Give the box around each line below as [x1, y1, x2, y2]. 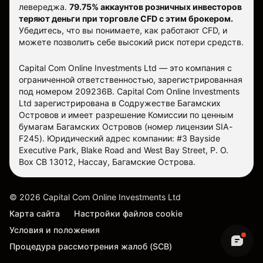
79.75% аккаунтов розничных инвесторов [69, 2, 242, 12]
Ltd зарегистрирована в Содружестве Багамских [19, 98, 221, 109]
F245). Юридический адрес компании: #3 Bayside [19, 133, 220, 144]
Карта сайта [9, 208, 60, 219]
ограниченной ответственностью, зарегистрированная [19, 75, 242, 85]
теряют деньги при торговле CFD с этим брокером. [19, 14, 233, 24]
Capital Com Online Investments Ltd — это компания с [19, 63, 232, 73]
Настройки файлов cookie [74, 208, 183, 219]
